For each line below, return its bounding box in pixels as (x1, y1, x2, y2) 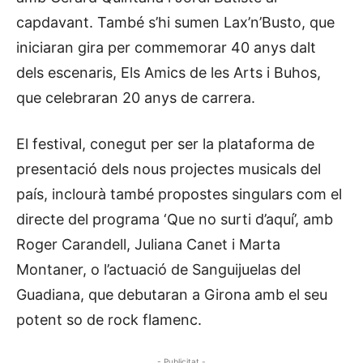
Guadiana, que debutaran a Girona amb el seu (16, 285, 327, 303)
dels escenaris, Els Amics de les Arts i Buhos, (16, 63, 321, 81)
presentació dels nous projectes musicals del (16, 160, 321, 177)
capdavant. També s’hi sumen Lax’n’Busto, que (16, 13, 335, 31)
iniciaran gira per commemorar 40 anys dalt (16, 38, 316, 56)
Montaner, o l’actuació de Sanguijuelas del (16, 260, 301, 278)
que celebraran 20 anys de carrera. (16, 88, 255, 106)
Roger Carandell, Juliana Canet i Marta (16, 235, 280, 253)
